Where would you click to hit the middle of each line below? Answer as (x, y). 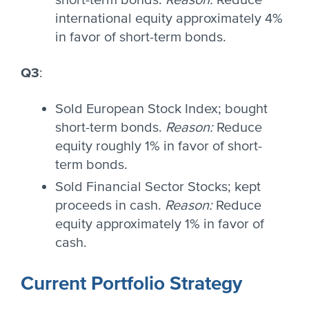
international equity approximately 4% (169, 19)
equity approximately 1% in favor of (160, 224)
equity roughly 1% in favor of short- (159, 146)
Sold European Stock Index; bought (161, 109)
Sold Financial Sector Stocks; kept (158, 187)
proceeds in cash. (110, 206)
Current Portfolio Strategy (131, 283)
